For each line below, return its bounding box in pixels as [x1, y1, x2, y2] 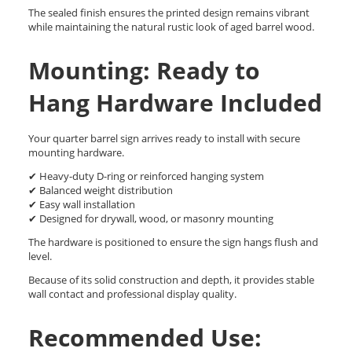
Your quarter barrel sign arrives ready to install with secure [28, 131, 300, 146]
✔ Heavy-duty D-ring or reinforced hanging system [28, 169, 264, 184]
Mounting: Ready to [28, 54, 260, 87]
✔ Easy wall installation [28, 197, 135, 212]
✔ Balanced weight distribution [28, 183, 173, 198]
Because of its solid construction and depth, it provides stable [28, 273, 314, 288]
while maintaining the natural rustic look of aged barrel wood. [28, 20, 314, 35]
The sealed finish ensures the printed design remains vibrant [28, 5, 310, 20]
